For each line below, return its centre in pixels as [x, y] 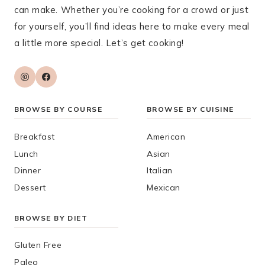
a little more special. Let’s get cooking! [99, 43]
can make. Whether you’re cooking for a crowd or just [132, 10]
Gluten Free [38, 245]
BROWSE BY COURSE [59, 109]
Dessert [30, 188]
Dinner [28, 171]
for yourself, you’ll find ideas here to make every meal [132, 27]
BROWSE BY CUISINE [190, 109]
